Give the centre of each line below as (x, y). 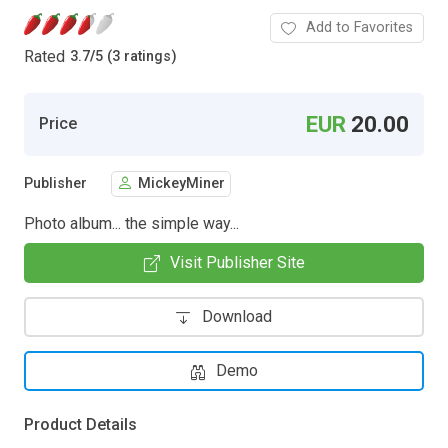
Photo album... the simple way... (131, 223)
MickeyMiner (181, 184)
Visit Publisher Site (237, 262)
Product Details (80, 424)
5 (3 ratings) (136, 57)
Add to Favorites (359, 27)
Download (237, 316)
